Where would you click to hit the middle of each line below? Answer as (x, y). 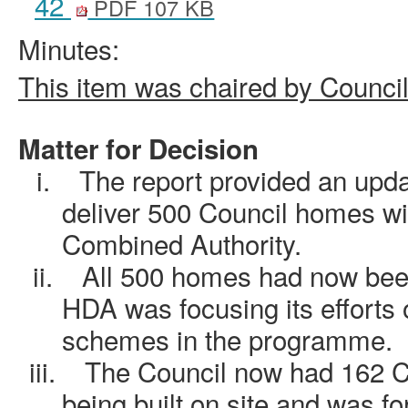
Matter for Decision (138, 149)
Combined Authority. (182, 244)
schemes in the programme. (227, 339)
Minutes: (69, 49)
